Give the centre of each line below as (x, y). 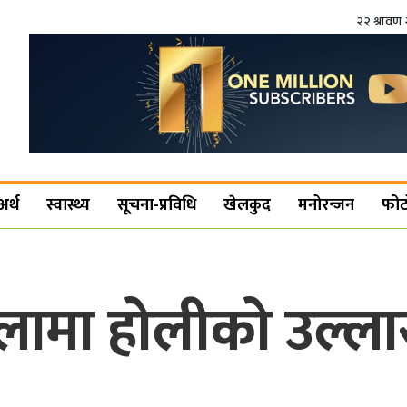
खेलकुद (248, 206)
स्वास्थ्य (69, 206)
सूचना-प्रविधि (157, 206)
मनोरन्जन (327, 206)
